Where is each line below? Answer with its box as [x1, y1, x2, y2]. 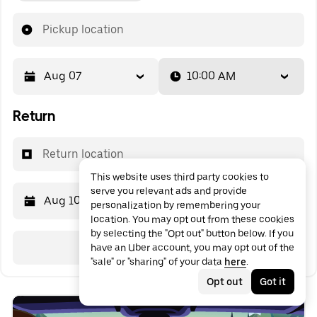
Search [139, 241, 178, 255]
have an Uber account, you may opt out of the [91, 242, 294, 253]
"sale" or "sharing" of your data [91, 256, 224, 267]
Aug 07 [44, 69, 81, 83]
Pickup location [42, 23, 124, 37]
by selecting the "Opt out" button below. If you [91, 228, 294, 239]
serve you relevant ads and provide [91, 185, 247, 197]
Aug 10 [44, 194, 81, 208]
